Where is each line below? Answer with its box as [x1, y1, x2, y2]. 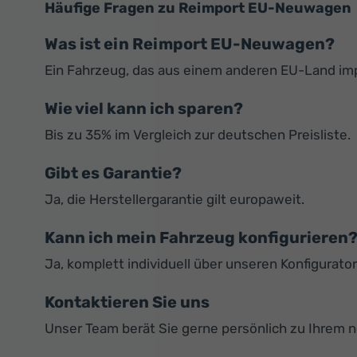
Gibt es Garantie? [45, 163, 182, 183]
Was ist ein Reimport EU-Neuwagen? [45, 34, 335, 54]
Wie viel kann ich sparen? [45, 99, 243, 119]
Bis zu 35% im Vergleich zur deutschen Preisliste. [45, 127, 351, 143]
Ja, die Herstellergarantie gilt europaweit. [45, 191, 304, 208]
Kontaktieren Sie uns [45, 292, 210, 312]
